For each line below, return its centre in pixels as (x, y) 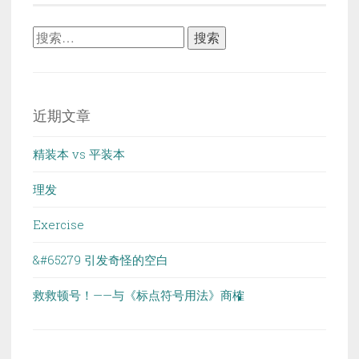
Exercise (58, 225)
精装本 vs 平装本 (79, 154)
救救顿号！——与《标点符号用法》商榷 (139, 295)
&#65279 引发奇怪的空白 (101, 260)
